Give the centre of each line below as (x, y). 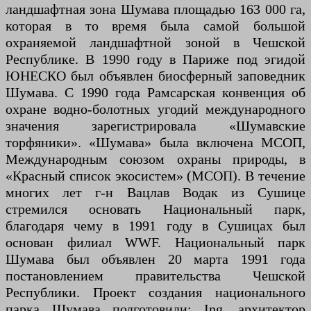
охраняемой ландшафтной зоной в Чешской (155, 43)
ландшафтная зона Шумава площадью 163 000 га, (155, 9)
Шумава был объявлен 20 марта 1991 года (155, 259)
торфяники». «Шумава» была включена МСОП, (155, 143)
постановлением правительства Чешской (155, 276)
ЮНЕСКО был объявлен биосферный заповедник (155, 76)
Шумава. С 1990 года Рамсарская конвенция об (155, 93)
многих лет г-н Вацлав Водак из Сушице (155, 193)
